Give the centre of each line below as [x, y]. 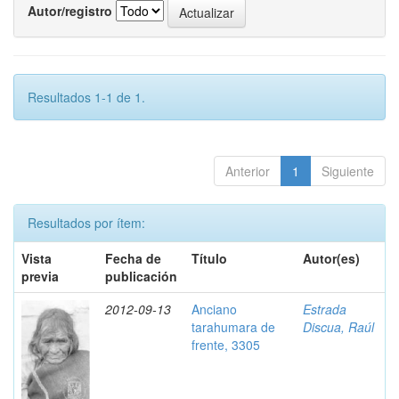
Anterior [248, 171]
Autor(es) [331, 258]
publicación [141, 276]
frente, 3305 [226, 345]
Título [209, 258]
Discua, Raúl [338, 327]
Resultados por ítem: [86, 223]
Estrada [325, 309]
